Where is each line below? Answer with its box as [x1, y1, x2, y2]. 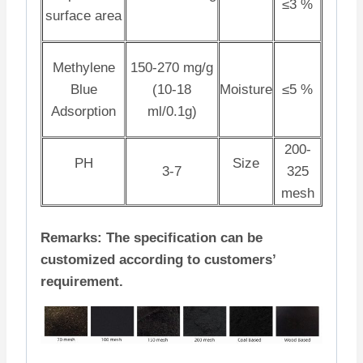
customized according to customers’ [41, 252, 275, 268]
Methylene [52, 59, 115, 75]
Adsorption [51, 103, 116, 119]
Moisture [220, 81, 272, 97]
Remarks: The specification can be [41, 230, 263, 246]
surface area [45, 7, 122, 23]
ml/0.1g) [147, 103, 197, 119]
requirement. [41, 274, 123, 290]
